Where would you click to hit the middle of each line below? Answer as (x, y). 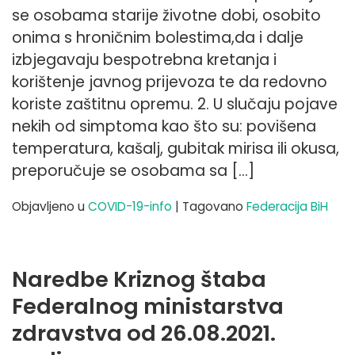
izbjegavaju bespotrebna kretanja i (144, 59)
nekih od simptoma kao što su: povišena (164, 126)
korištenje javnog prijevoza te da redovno (170, 82)
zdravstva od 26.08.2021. (144, 333)
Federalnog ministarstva (148, 306)
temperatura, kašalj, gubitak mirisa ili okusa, (176, 148)
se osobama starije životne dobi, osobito (166, 15)
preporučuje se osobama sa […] (133, 170)
